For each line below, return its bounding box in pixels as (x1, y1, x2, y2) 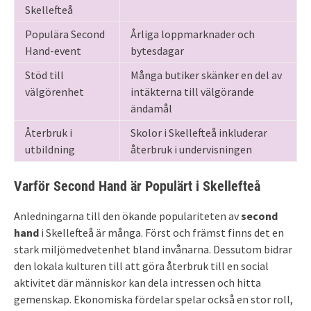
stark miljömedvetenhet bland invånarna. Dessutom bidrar (14, 242, 292, 256)
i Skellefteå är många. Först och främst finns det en (39, 225, 284, 239)
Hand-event (25, 43, 81, 58)
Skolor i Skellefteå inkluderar (131, 125, 267, 140)
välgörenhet (25, 84, 84, 99)
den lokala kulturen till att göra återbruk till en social (14, 258, 269, 273)
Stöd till (25, 67, 64, 82)
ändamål (131, 101, 172, 115)
